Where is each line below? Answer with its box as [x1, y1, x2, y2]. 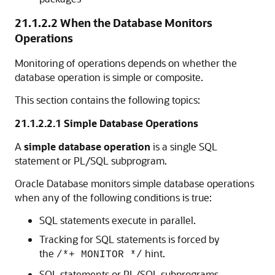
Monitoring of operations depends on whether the [15, 56, 237, 70]
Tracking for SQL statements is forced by [39, 233, 219, 246]
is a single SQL [150, 140, 217, 153]
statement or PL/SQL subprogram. [15, 154, 167, 168]
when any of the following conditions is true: [15, 191, 212, 204]
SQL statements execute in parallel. [39, 214, 196, 227]
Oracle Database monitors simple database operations [15, 177, 254, 190]
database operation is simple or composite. [15, 71, 203, 84]
